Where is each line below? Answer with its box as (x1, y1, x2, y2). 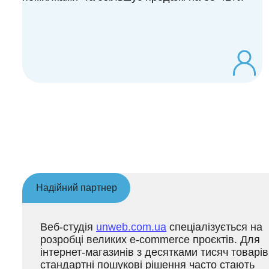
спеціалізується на (166, 221, 262, 233)
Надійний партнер (35, 183, 117, 193)
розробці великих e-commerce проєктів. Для (40, 234, 260, 246)
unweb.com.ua (96, 221, 166, 233)
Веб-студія (40, 221, 96, 233)
